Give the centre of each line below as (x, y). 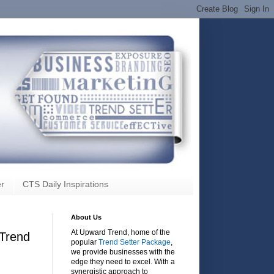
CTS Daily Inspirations (65, 184)
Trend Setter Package (135, 242)
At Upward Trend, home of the (120, 232)
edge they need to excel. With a (123, 261)
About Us (86, 217)
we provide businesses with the (123, 252)
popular (85, 242)
